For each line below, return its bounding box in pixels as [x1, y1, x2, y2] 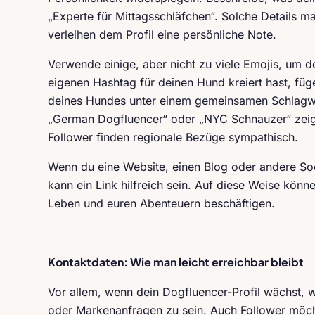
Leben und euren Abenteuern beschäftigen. [48, 196, 275, 210]
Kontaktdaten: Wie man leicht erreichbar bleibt [48, 255, 304, 269]
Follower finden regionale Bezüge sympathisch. [48, 130, 298, 144]
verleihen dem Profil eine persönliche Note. [48, 27, 276, 41]
